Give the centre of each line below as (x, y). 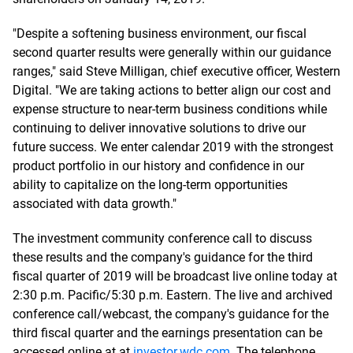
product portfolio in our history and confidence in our (158, 166)
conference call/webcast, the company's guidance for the (171, 314)
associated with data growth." (95, 204)
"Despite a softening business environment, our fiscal (160, 33)
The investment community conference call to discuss (162, 238)
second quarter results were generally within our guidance (172, 52)
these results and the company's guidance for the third (163, 257)
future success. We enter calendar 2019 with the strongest (173, 147)
